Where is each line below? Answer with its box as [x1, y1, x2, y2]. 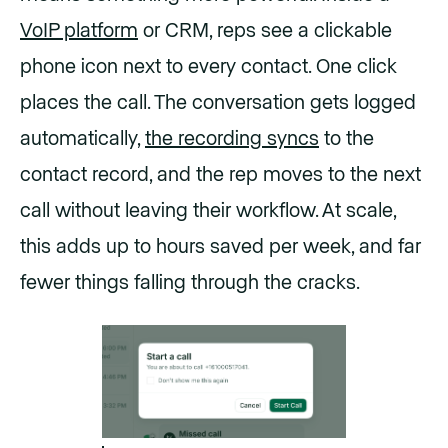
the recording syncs [145, 129, 319, 150]
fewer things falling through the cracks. [20, 273, 360, 294]
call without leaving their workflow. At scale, [20, 201, 396, 222]
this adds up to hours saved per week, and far [20, 237, 421, 258]
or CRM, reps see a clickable [138, 21, 392, 42]
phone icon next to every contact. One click [20, 57, 397, 78]
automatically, [20, 129, 145, 150]
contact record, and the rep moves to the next [20, 165, 421, 186]
